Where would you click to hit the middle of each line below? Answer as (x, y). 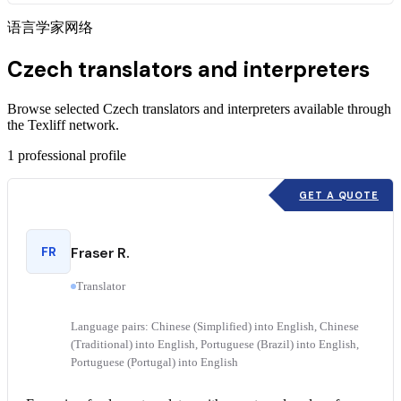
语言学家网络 (50, 27)
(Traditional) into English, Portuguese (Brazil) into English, (215, 344)
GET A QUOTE (339, 195)
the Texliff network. (63, 124)
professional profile (72, 155)
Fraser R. (100, 252)
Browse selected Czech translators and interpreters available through (199, 108)
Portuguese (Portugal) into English (154, 362)
